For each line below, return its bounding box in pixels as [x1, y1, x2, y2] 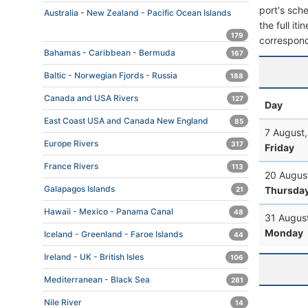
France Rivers [44, 161, 98, 171]
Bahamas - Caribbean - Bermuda [44, 47, 175, 58]
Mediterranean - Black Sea [44, 274, 150, 285]
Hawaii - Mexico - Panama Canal [44, 206, 173, 217]
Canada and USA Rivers [44, 93, 138, 103]
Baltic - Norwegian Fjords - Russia [44, 70, 177, 80]
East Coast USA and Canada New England [44, 115, 208, 126]
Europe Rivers [44, 138, 98, 148]
